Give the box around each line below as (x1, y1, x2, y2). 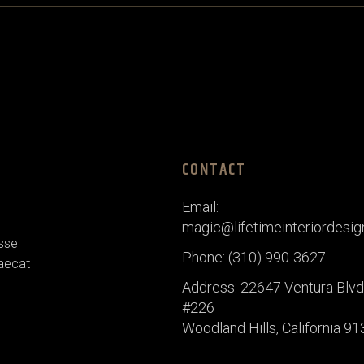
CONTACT (182, 157, 246, 183)
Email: (182, 197, 219, 215)
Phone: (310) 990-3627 (182, 248, 326, 266)
